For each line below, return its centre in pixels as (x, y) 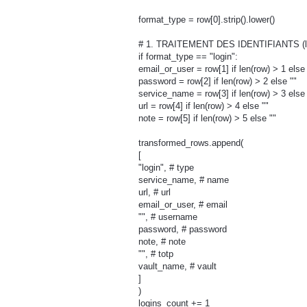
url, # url (155, 192)
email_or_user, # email (183, 204)
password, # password (183, 229)
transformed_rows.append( (191, 143)
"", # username (168, 217)
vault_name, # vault (177, 266)
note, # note (162, 241)
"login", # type (166, 167)
